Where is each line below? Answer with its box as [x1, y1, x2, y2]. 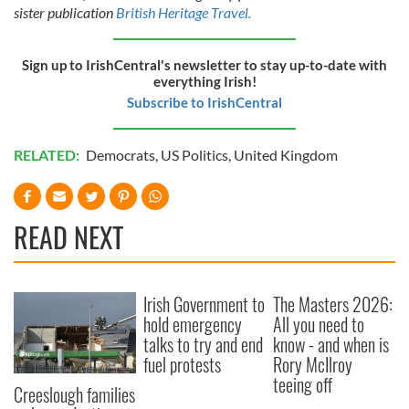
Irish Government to [143, 290, 266, 318]
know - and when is [273, 330, 390, 358]
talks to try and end [143, 330, 264, 358]
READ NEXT [14, 216, 123, 257]
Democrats [86, 146, 155, 163]
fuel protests [143, 351, 222, 378]
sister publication [14, 4, 116, 21]
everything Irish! [152, 73, 257, 89]
